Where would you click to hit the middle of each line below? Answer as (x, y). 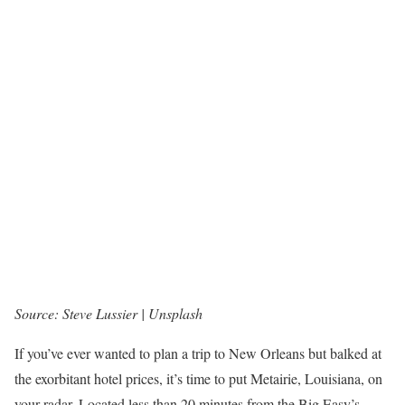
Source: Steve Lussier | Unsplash (108, 314)
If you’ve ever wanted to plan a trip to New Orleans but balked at (198, 353)
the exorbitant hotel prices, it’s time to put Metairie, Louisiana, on (198, 379)
